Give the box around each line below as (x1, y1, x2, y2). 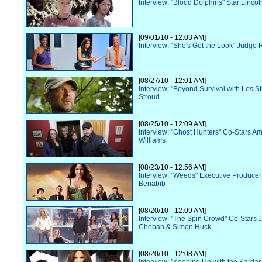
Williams (139, 136, 166, 144)
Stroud (139, 93, 160, 101)
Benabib (139, 180, 166, 188)
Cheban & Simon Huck (139, 223, 211, 231)
